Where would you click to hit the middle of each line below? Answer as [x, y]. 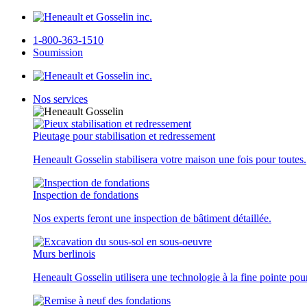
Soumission [58, 52]
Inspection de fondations [86, 195]
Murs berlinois [64, 254]
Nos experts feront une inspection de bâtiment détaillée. [152, 218]
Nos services [60, 99]
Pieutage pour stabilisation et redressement [124, 136]
